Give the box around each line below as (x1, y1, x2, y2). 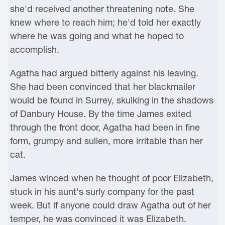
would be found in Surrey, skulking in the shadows (10, 95, 213, 105)
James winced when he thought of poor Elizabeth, (10, 173, 213, 183)
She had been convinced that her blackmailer (10, 81, 195, 92)
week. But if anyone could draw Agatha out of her (10, 200, 211, 210)
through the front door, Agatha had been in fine (10, 122, 200, 133)
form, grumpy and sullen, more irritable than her (10, 136, 203, 146)
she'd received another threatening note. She (10, 4, 194, 14)
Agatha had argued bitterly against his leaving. (10, 68, 198, 78)
